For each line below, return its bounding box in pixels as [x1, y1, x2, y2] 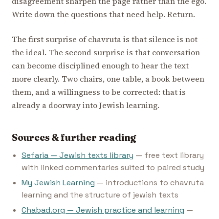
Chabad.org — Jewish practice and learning [22, 205, 184, 216]
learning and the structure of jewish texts [22, 190, 178, 200]
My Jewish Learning [22, 177, 95, 188]
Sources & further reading [12, 131, 136, 143]
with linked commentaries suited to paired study [22, 162, 204, 173]
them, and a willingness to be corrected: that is [12, 86, 186, 97]
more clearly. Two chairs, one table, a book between [12, 73, 204, 84]
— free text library [133, 150, 204, 160]
